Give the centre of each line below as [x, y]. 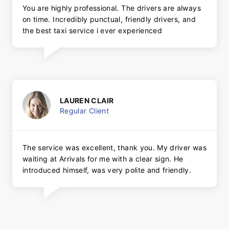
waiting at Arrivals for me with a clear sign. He [103, 159]
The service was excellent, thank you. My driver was [114, 148]
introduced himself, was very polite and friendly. [107, 170]
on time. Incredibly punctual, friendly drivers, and [109, 19]
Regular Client [84, 110]
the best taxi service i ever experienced [93, 31]
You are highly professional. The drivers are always [112, 8]
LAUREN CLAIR [87, 100]
